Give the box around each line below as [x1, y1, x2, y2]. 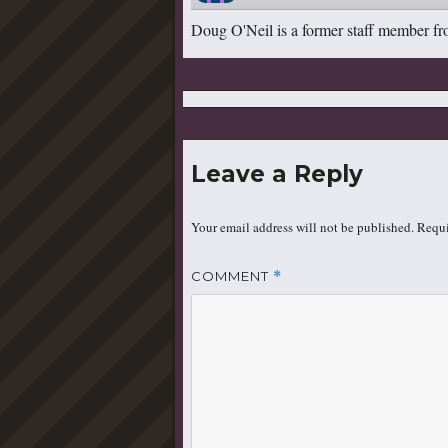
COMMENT [191, 268, 273, 285]
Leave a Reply [191, 160, 363, 189]
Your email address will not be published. [191, 218, 414, 237]
